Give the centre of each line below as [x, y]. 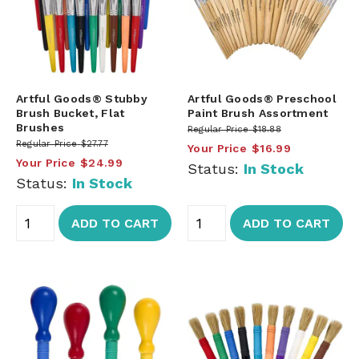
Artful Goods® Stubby [82, 98]
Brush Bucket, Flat [71, 113]
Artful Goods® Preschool [262, 98]
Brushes [40, 127]
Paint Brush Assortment [258, 113]
